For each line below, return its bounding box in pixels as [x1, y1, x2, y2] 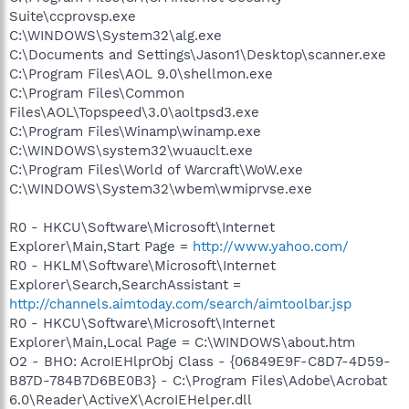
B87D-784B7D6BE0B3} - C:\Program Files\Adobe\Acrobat [9, 372, 387, 389]
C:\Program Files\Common [9, 85, 184, 101]
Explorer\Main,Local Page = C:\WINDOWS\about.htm [9, 334, 355, 351]
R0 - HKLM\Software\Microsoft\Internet [9, 257, 276, 274]
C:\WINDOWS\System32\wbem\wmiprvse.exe [9, 181, 312, 197]
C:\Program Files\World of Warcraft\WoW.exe [9, 162, 303, 178]
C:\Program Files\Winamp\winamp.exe [9, 123, 261, 140]
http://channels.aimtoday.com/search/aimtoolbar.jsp [9, 296, 351, 312]
